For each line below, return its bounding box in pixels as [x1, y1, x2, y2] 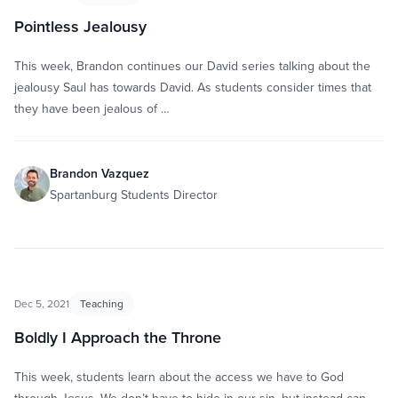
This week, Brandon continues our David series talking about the [14, 57, 370, 75]
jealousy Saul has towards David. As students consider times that [14, 78, 371, 96]
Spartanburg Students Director [50, 186, 218, 203]
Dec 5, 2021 [14, 296, 69, 311]
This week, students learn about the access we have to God [14, 368, 344, 386]
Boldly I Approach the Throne [14, 326, 221, 348]
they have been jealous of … [14, 99, 170, 117]
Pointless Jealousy [14, 15, 147, 37]
